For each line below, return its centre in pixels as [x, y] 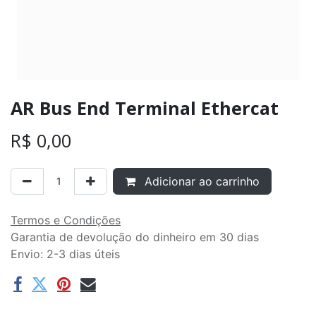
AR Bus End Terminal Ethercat [145, 108]
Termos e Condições [66, 220]
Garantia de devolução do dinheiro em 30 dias [135, 237]
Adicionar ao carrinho [200, 181]
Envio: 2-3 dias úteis [65, 254]
